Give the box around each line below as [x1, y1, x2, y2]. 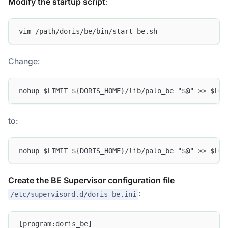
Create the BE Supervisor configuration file [8, 175, 175, 186]
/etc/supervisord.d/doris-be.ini [10, 190, 136, 198]
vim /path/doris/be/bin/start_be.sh [19, 27, 157, 36]
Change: [8, 55, 40, 66]
